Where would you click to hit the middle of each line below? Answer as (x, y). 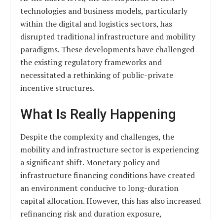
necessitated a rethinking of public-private (97, 75)
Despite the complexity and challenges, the (97, 136)
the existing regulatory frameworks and (91, 62)
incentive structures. (57, 88)
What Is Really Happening (98, 115)
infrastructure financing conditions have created (108, 175)
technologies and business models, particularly (104, 11)
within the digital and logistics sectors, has (96, 24)
